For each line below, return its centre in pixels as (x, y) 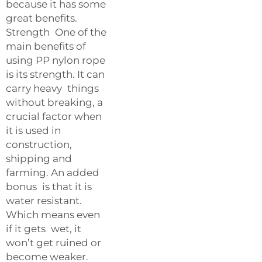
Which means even (53, 214)
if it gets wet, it (44, 228)
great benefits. (42, 18)
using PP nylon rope (56, 60)
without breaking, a (54, 102)
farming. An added (53, 172)
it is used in (33, 130)
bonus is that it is (49, 186)
